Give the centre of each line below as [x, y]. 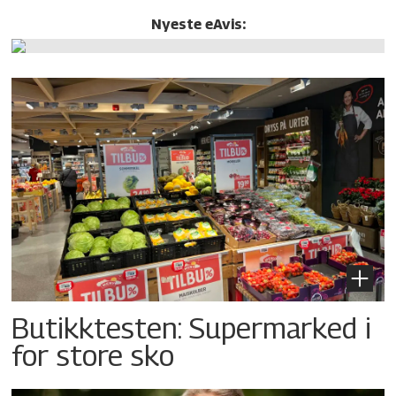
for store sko [93, 355]
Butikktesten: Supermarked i [192, 328]
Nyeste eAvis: [198, 24]
